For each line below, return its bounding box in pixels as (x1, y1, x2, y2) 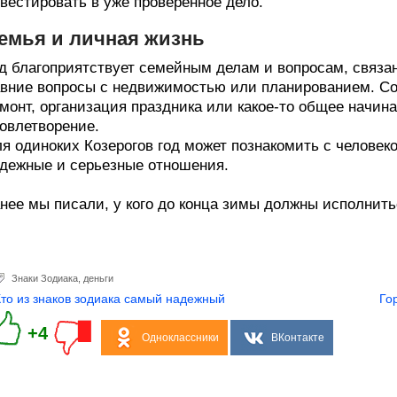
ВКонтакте (270, 331, 324, 344)
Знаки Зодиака (12, 273, 78, 284)
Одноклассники (141, 331, 219, 344)
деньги (83, 273, 113, 284)
